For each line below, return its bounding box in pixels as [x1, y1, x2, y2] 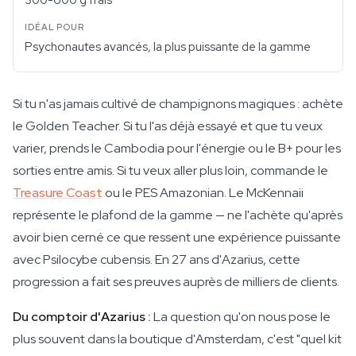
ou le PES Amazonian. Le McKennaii [103, 184, 304, 201]
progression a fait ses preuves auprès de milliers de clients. [13, 273, 339, 290]
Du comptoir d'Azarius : [13, 308, 151, 325]
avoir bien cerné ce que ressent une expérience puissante [13, 229, 341, 246]
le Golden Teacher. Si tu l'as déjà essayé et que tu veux [13, 118, 323, 134]
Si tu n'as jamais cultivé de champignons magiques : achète [13, 95, 343, 112]
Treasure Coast [13, 184, 103, 201]
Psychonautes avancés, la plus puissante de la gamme [25, 39, 311, 55]
